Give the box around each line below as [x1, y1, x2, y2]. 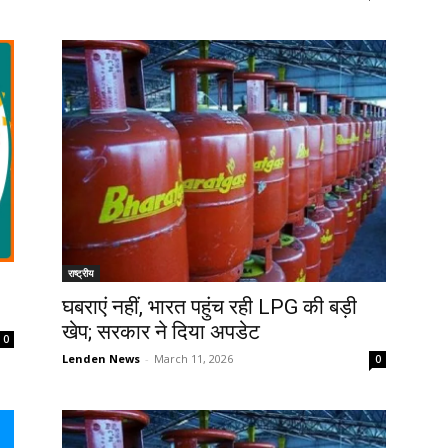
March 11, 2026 [154, 350, 233, 366]
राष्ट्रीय [68, 265, 94, 280]
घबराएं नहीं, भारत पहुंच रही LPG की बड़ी [62, 294, 357, 319]
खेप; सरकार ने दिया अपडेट [62, 319, 260, 344]
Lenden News [62, 350, 140, 366]
